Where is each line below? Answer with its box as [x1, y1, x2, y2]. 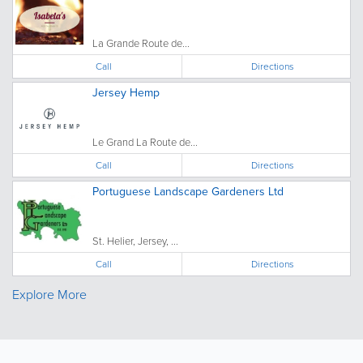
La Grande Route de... [92, 35, 190, 50]
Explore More [12, 284, 87, 303]
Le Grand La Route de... [92, 134, 198, 149]
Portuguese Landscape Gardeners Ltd [92, 182, 284, 199]
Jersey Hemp [92, 83, 160, 100]
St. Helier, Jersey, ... [92, 233, 178, 248]
